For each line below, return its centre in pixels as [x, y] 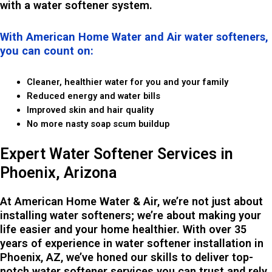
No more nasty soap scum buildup [98, 124]
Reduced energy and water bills [93, 96]
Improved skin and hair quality [90, 110]
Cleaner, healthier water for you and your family [127, 82]
